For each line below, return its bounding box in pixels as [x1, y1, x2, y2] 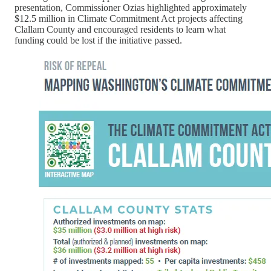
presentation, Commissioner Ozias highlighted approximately [15, 2, 247, 13]
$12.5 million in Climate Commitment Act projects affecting [15, 13, 243, 24]
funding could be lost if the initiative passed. [15, 35, 182, 46]
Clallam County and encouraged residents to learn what [15, 24, 226, 35]
